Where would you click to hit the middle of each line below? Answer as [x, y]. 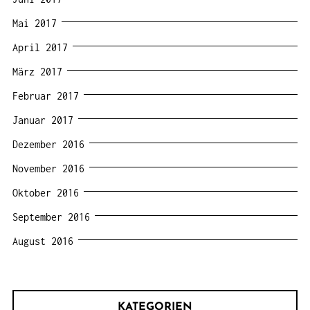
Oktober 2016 [46, 192]
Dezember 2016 [48, 144]
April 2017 [40, 47]
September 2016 [51, 217]
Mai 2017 [35, 23]
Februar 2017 [46, 95]
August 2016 [43, 241]
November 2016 [48, 168]
